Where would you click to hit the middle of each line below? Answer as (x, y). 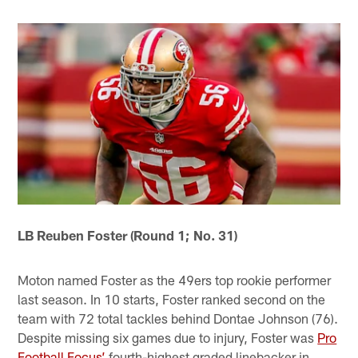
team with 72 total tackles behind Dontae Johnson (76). (178, 318)
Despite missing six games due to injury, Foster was (168, 338)
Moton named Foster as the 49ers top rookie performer (175, 280)
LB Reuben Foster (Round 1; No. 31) (128, 235)
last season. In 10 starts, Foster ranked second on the (172, 299)
